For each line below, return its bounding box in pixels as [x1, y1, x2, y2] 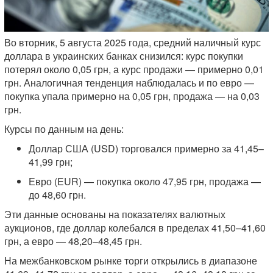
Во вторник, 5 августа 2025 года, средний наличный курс [4, 35, 261, 50]
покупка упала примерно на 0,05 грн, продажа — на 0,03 [4, 89, 260, 104]
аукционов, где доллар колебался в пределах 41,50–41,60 [4, 221, 266, 235]
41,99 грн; [29, 155, 73, 169]
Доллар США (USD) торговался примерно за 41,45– [29, 141, 264, 156]
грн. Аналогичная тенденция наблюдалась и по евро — [4, 76, 254, 90]
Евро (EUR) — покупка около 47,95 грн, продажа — [29, 174, 261, 189]
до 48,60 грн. [29, 188, 86, 202]
